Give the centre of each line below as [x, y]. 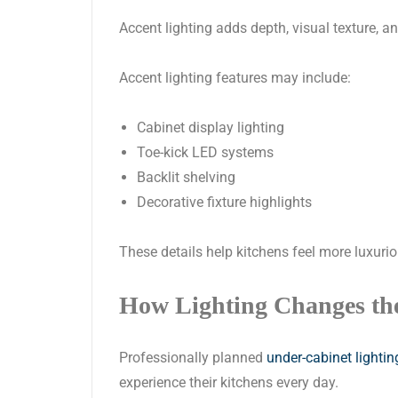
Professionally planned [193, 358]
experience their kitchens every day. [229, 383]
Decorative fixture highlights [224, 203]
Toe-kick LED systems [205, 153]
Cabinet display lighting [211, 128]
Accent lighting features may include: [235, 78]
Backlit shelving [186, 178]
